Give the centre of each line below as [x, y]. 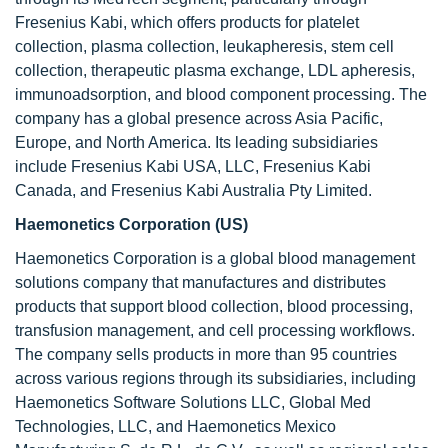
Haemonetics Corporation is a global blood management [215, 258]
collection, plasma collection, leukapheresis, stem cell [204, 46]
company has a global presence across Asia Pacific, [199, 118]
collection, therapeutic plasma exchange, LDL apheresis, [215, 70]
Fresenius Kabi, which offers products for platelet [187, 22]
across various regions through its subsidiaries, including [215, 378]
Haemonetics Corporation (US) [131, 224]
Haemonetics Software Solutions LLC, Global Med [193, 402]
